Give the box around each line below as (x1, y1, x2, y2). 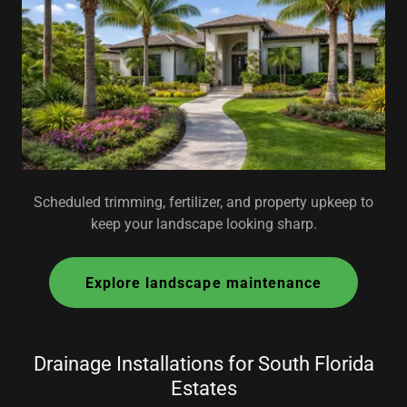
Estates (170, 377, 237, 400)
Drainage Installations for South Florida (33, 352, 374, 375)
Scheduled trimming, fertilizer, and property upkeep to (34, 194, 373, 211)
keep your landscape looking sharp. (90, 215, 317, 233)
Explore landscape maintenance (85, 273, 322, 292)
